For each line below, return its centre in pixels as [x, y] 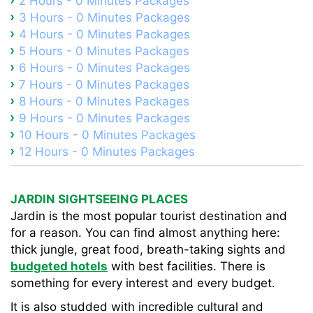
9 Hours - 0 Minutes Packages [104, 118]
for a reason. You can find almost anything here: [145, 233]
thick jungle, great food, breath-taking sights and [148, 249]
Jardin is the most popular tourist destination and [149, 216]
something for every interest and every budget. [143, 283]
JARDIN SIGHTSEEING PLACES [99, 199]
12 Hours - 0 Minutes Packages [107, 152]
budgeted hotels [59, 266]
